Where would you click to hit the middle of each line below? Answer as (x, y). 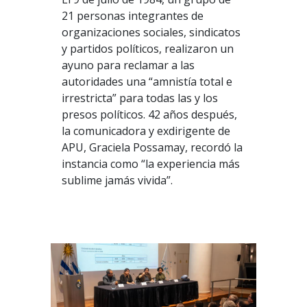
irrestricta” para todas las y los (139, 98)
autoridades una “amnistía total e (147, 82)
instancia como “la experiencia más (150, 164)
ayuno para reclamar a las (128, 65)
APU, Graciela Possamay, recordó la (152, 148)
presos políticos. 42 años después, (149, 115)
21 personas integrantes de (132, 16)
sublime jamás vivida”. (117, 181)
